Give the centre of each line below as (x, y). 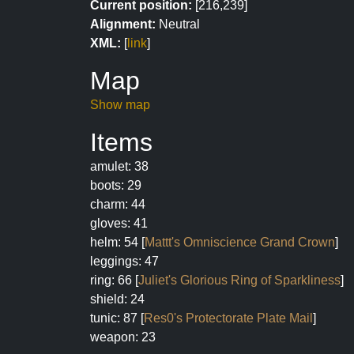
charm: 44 (118, 204)
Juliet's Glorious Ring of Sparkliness (239, 280)
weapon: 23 (123, 337)
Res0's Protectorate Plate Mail (228, 318)
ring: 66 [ (114, 280)
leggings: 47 (124, 261)
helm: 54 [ (117, 242)
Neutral (178, 24)
